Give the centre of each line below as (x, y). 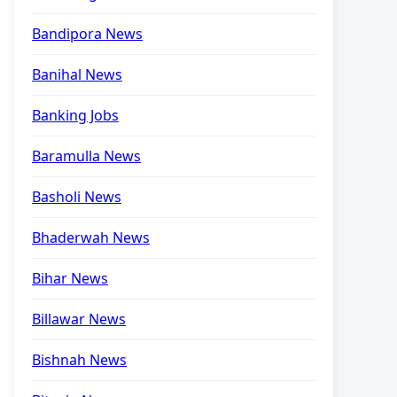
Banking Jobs (75, 115)
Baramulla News (86, 156)
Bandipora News (87, 34)
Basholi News (77, 197)
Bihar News (70, 278)
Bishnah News (79, 360)
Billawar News (79, 319)
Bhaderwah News (91, 237)
